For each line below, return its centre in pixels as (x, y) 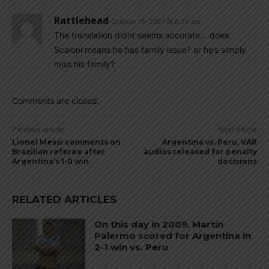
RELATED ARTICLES (64, 199)
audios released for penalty (200, 152)
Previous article (38, 130)
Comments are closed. (56, 101)
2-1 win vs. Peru (131, 247)
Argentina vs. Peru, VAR (209, 142)
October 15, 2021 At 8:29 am (156, 22)
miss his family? (84, 64)
